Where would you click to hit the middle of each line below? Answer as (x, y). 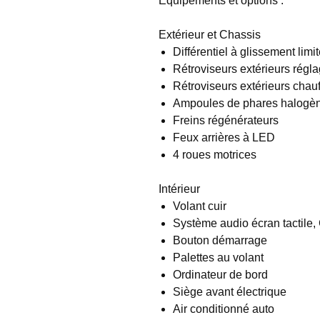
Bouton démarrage (220, 240)
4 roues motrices (215, 154)
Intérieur (179, 189)
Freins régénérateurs (226, 120)
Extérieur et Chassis (210, 34)
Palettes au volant (218, 257)
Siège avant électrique (230, 291)
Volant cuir (200, 206)
